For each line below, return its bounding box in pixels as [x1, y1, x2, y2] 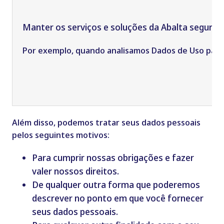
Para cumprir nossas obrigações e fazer [31, 151, 194, 164]
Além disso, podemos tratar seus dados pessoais [11, 116, 200, 128]
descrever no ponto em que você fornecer [31, 192, 203, 204]
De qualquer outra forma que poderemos [31, 178, 200, 191]
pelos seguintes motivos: [11, 129, 109, 141]
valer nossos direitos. [31, 165, 119, 177]
